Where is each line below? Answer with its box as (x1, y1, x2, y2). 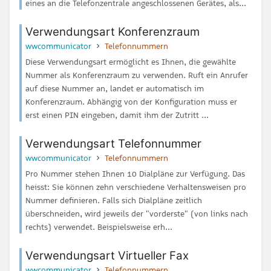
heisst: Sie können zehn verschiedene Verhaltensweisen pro (25, 181, 246, 193)
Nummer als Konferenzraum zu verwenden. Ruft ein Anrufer (25, 69, 248, 80)
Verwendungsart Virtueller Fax (25, 249, 189, 263)
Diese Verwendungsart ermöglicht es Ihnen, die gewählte (25, 56, 236, 67)
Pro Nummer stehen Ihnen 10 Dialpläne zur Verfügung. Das (25, 168, 245, 180)
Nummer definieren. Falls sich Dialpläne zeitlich (25, 195, 202, 206)
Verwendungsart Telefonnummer (25, 136, 201, 151)
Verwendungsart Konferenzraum (25, 24, 200, 39)
